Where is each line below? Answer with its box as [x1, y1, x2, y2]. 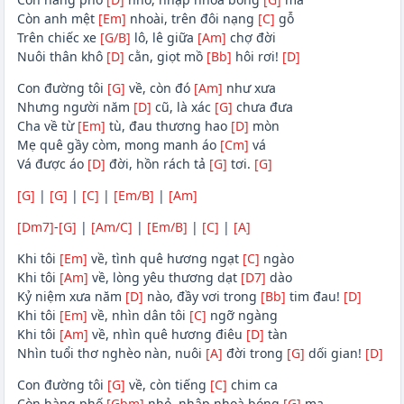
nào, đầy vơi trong [142, 288, 261, 306]
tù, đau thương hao [105, 117, 231, 135]
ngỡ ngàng [206, 307, 278, 325]
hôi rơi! [231, 48, 282, 66]
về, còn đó [124, 79, 194, 97]
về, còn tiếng [124, 376, 210, 394]
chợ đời [225, 29, 276, 47]
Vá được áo [16, 155, 87, 173]
